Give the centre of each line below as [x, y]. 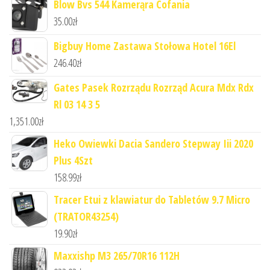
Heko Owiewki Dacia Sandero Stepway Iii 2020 [153, 143]
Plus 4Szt [73, 160]
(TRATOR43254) [86, 216]
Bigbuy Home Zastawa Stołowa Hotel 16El [145, 46]
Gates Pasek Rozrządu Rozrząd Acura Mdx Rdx [154, 87]
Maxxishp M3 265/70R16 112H [117, 255]
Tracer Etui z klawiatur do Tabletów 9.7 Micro [152, 199]
